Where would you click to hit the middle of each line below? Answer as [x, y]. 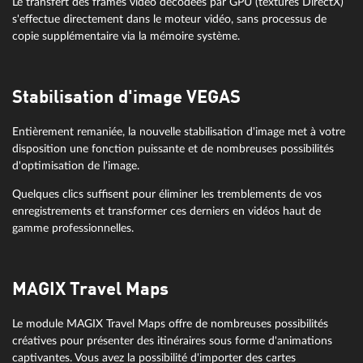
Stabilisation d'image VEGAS [126, 98]
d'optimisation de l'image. [76, 166]
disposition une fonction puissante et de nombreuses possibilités [173, 149]
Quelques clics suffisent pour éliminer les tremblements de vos [167, 194]
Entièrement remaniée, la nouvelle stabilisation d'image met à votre [179, 132]
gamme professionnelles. [73, 228]
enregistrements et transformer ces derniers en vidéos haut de [167, 211]
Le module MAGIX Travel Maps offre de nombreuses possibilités [170, 323]
